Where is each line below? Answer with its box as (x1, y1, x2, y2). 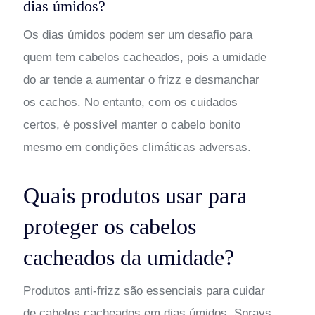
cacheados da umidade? (22, 244, 234, 270)
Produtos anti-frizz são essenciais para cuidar (22, 283, 265, 297)
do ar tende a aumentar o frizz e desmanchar (22, 72, 259, 86)
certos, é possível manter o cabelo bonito (22, 117, 240, 131)
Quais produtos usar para (22, 182, 247, 208)
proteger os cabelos (22, 213, 196, 239)
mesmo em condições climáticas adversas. (22, 140, 251, 154)
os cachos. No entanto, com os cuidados (22, 95, 238, 109)
